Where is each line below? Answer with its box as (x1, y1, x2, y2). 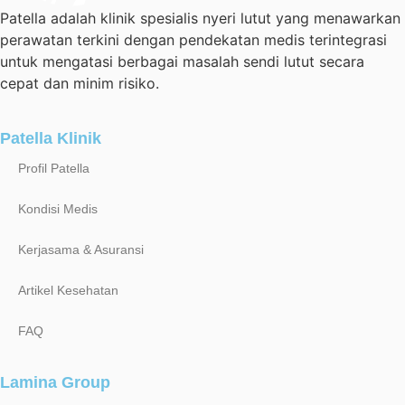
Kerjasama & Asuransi (18, 241, 144, 257)
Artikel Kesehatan (18, 282, 118, 297)
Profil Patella (18, 160, 89, 175)
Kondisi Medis (18, 201, 98, 216)
